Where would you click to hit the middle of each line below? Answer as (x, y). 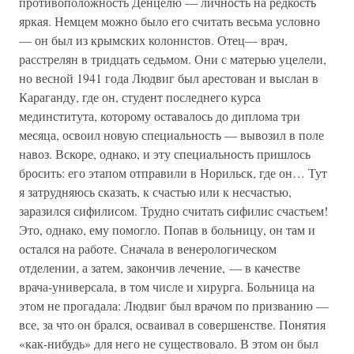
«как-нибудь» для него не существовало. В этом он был (169, 343)
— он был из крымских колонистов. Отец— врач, (153, 40)
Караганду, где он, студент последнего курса (140, 97)
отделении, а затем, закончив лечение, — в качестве (160, 267)
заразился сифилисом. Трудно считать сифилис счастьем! (173, 211)
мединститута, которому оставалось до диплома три (160, 116)
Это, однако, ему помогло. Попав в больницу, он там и (167, 230)
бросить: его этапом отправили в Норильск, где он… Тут (173, 173)
